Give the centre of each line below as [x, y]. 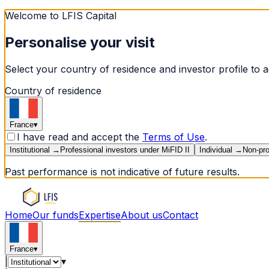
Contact [180, 215]
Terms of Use [174, 137]
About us [142, 215]
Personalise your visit [80, 42]
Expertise [100, 215]
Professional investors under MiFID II [125, 150]
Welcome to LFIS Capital [61, 16]
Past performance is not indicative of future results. [122, 171]
